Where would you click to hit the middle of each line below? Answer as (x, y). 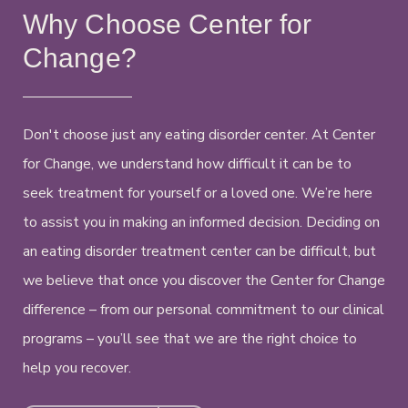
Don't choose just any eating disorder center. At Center (199, 135)
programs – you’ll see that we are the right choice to (190, 339)
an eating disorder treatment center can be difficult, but (199, 252)
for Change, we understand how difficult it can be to (187, 164)
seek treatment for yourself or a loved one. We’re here (198, 194)
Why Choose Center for (168, 25)
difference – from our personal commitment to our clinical (204, 310)
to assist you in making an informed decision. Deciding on (201, 223)
